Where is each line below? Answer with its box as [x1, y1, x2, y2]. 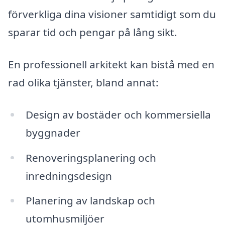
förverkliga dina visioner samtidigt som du [8, 7, 216, 22]
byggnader [25, 125, 80, 140]
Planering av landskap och [25, 193, 155, 208]
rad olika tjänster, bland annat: [8, 75, 159, 89]
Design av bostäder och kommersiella [25, 107, 211, 122]
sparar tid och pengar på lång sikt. [8, 25, 177, 40]
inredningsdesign [25, 168, 112, 183]
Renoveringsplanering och [25, 150, 156, 165]
